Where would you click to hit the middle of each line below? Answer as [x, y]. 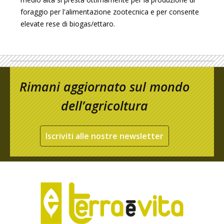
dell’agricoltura [104, 106]
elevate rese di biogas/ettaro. [68, 24]
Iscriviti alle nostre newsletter [104, 136]
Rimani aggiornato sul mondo [104, 87]
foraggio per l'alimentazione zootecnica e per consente [110, 12]
